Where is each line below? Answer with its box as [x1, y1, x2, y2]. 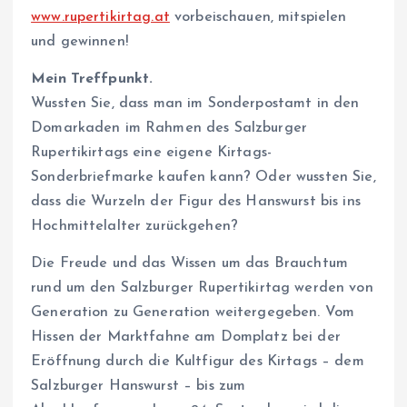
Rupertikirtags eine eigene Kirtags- [31, 145, 273, 161]
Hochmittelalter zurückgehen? [31, 219, 239, 234]
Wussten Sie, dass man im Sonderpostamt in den [31, 96, 360, 112]
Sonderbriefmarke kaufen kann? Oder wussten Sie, [31, 170, 376, 185]
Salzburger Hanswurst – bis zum [31, 379, 246, 394]
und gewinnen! [31, 35, 134, 50]
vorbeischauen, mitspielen [169, 10, 347, 25]
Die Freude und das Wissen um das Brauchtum [31, 256, 348, 272]
